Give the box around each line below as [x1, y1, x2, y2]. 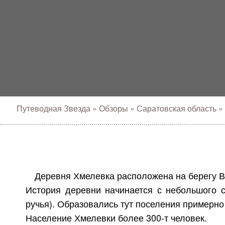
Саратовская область [137, 102, 216, 114]
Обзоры [99, 102, 128, 114]
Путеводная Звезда [17, 102, 90, 114]
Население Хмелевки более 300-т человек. [26, 211, 207, 224]
